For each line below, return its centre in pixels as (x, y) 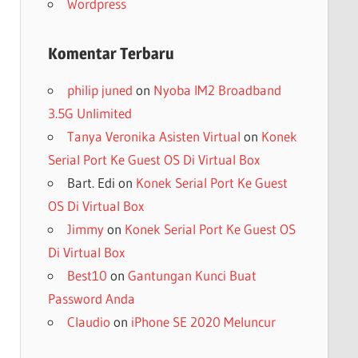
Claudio (88, 321)
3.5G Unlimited (89, 113)
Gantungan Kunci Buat (192, 275)
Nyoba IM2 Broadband (217, 89)
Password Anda (91, 298)
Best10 (87, 275)
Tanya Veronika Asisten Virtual (153, 136)
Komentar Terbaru (111, 53)
